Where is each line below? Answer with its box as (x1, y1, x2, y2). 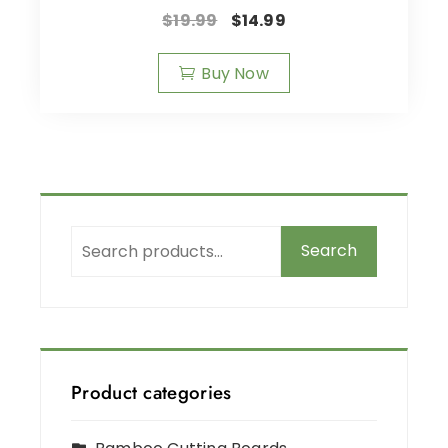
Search (301, 239, 357, 263)
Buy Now (201, 61, 269, 85)
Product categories (71, 378, 232, 406)
